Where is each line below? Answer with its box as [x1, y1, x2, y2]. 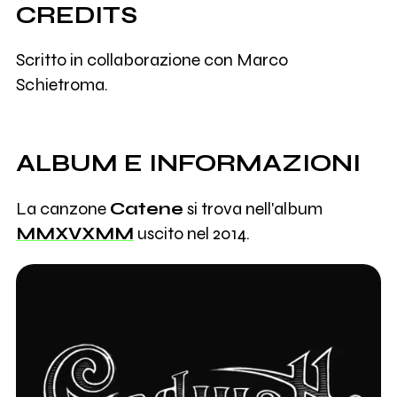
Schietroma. [15, 74, 108, 96]
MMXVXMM [15, 223, 134, 245]
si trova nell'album [183, 198, 323, 220]
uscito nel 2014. [133, 223, 250, 245]
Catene [109, 198, 183, 220]
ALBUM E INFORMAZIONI [15, 149, 361, 178]
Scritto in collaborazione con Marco [15, 50, 288, 71]
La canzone [15, 198, 110, 220]
